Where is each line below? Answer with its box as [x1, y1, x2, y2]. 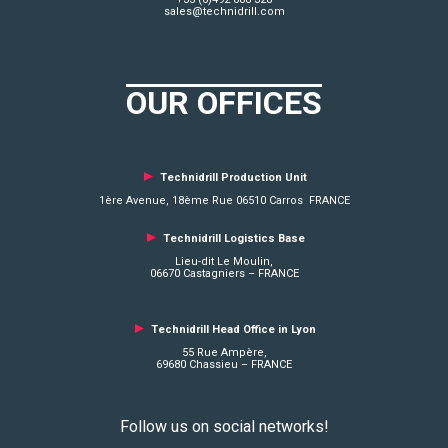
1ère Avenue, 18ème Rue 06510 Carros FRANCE [98, 193, 350, 207]
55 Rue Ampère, [181, 345, 267, 359]
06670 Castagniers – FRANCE [149, 266, 299, 280]
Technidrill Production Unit [160, 170, 307, 184]
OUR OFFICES [126, 83, 322, 122]
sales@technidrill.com [163, 4, 285, 18]
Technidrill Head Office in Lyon [151, 322, 316, 336]
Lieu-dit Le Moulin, [175, 254, 273, 268]
